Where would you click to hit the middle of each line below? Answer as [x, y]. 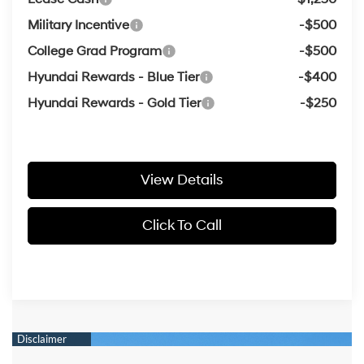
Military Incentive [78, 25]
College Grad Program [94, 51]
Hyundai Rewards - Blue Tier [113, 77]
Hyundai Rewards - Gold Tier [114, 103]
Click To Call [182, 225]
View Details [182, 180]
